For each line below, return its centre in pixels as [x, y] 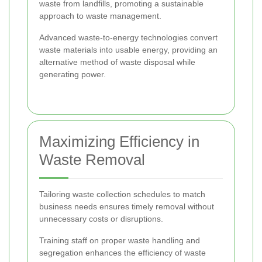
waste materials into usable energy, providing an [128, 49]
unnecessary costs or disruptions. [101, 218]
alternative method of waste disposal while [117, 62]
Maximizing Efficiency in [119, 141]
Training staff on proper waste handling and [120, 240]
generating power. [73, 74]
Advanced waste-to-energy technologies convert [128, 37]
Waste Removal [92, 159]
